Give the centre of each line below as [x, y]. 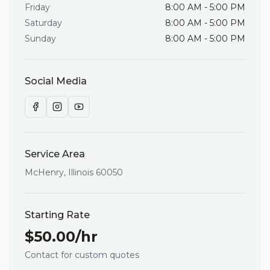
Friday [37, 7]
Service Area [55, 154]
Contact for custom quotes [82, 255]
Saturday [43, 23]
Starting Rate [57, 215]
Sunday [40, 39]
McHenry [44, 172]
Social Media [56, 81]
